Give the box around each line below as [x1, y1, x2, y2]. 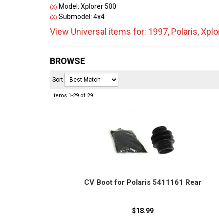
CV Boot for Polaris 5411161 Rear [84, 178, 202, 187]
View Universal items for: [50, 26, 148, 37]
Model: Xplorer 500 [57, 2, 116, 10]
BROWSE [50, 56, 85, 66]
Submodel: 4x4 [57, 13, 105, 21]
